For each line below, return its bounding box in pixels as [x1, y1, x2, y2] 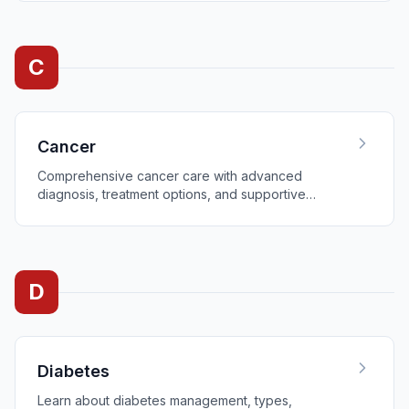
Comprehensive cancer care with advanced [37, 168, 302, 184]
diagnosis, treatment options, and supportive [37, 186, 306, 202]
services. [37, 204, 91, 220]
